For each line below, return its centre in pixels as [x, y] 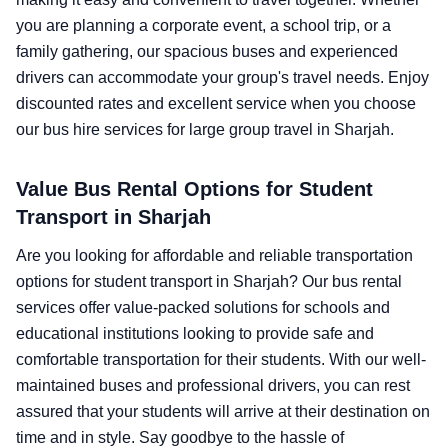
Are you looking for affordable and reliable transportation [214, 255]
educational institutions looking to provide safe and [195, 333]
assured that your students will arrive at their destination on [223, 411]
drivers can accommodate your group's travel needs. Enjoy [222, 77]
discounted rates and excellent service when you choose [216, 103]
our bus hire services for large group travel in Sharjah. [205, 129]
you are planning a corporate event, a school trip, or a [203, 25]
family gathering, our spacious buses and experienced [207, 51]
